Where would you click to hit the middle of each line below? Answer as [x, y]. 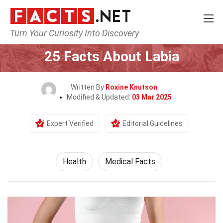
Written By [88, 87]
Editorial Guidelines [153, 123]
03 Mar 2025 [152, 97]
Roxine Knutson [131, 87]
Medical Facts [130, 162]
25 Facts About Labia [111, 56]
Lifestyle [110, 38]
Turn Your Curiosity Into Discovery [74, 33]
